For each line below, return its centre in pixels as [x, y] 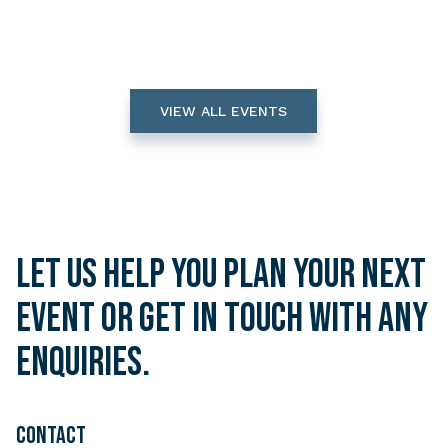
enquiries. [83, 362]
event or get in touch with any [222, 318]
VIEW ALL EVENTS [224, 110]
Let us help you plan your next [221, 274]
